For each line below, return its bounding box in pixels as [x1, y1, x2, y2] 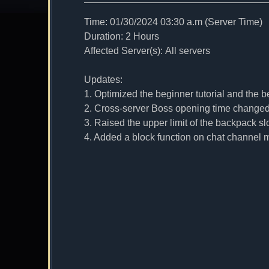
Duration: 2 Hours [84, 31, 159, 41]
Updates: [84, 74, 122, 85]
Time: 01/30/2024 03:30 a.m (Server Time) [84, 17, 262, 27]
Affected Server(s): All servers [84, 46, 210, 56]
